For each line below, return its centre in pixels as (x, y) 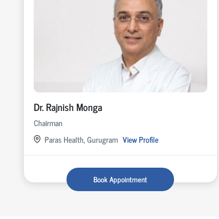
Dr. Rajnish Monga (68, 107)
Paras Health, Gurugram (81, 139)
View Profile (140, 139)
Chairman (48, 122)
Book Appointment (120, 179)
